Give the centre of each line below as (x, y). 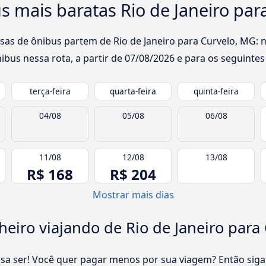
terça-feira (50, 91)
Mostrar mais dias (133, 195)
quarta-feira (133, 91)
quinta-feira (216, 91)
